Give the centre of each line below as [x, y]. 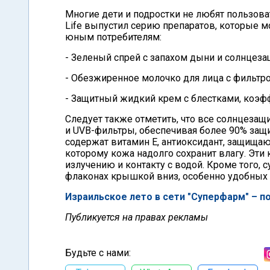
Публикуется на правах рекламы [137, 217]
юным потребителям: [113, 37]
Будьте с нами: [98, 253]
